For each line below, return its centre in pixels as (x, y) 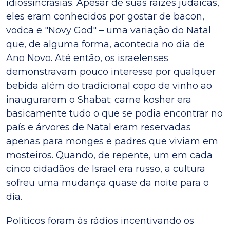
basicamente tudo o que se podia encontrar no (114, 114)
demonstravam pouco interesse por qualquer (111, 72)
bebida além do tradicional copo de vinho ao (109, 86)
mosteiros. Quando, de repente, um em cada (109, 155)
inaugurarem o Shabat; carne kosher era (99, 100)
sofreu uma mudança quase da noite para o (108, 183)
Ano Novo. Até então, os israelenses (87, 58)
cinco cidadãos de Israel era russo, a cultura (106, 169)
